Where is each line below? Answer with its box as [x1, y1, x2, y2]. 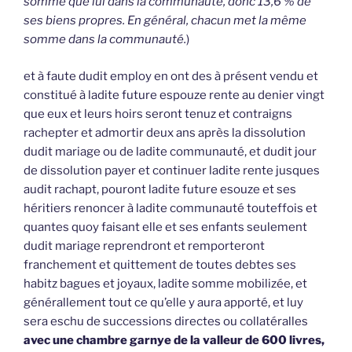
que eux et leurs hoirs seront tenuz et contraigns [24, 106, 292, 121]
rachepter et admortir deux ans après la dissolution [24, 125, 306, 140]
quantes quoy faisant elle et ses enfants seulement [24, 219, 307, 234]
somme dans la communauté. [24, 32, 186, 47]
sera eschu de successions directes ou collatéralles [24, 313, 308, 328]
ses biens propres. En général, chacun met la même [24, 13, 306, 28]
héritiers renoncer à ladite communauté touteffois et [24, 200, 317, 215]
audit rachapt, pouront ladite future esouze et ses [24, 181, 296, 196]
